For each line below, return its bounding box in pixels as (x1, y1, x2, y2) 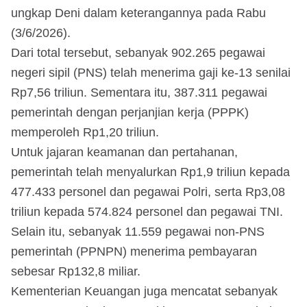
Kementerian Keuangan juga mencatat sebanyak (11, 284, 278, 298)
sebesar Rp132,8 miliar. (11, 264, 140, 278)
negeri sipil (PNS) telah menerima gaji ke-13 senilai (11, 65, 291, 79)
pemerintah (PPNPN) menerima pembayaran (11, 244, 257, 258)
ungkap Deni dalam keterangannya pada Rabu (11, 5, 266, 20)
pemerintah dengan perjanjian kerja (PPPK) (11, 105, 249, 119)
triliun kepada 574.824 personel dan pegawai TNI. (11, 204, 283, 219)
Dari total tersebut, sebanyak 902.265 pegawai (11, 45, 265, 60)
